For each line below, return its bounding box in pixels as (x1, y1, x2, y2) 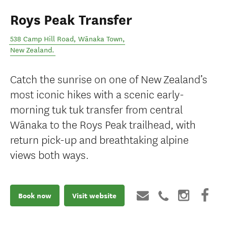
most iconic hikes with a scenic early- (10, 86, 184, 101)
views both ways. (10, 146, 89, 162)
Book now (18, 190, 51, 201)
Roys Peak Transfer (10, 12, 132, 29)
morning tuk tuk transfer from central (10, 101, 183, 117)
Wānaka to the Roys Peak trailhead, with (10, 116, 196, 132)
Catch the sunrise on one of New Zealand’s (10, 71, 207, 86)
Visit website (72, 190, 117, 201)
